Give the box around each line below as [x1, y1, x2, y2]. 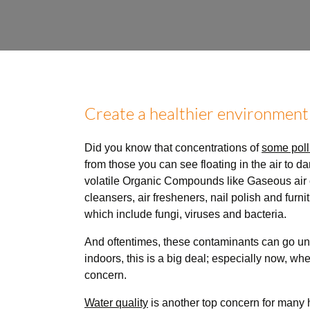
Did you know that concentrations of [84, 141, 259, 154]
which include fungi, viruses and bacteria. [84, 208, 286, 220]
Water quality [84, 296, 148, 309]
